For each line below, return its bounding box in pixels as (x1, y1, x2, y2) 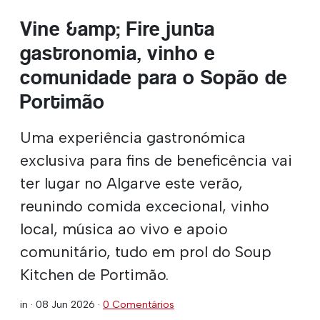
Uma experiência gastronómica (20, 127, 246, 146)
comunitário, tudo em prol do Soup (20, 241, 271, 261)
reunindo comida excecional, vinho (20, 196, 269, 215)
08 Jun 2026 (36, 297, 95, 311)
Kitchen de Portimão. (20, 264, 169, 284)
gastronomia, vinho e (20, 41, 216, 65)
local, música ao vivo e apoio (20, 219, 228, 238)
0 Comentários (103, 297, 174, 311)
